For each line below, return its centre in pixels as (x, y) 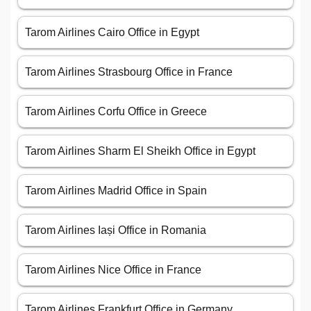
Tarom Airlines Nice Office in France (113, 270)
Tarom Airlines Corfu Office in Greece (116, 112)
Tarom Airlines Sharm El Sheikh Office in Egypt (140, 151)
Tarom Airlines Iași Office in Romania (116, 230)
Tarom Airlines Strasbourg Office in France (129, 72)
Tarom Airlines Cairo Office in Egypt (112, 33)
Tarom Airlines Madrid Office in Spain (116, 191)
